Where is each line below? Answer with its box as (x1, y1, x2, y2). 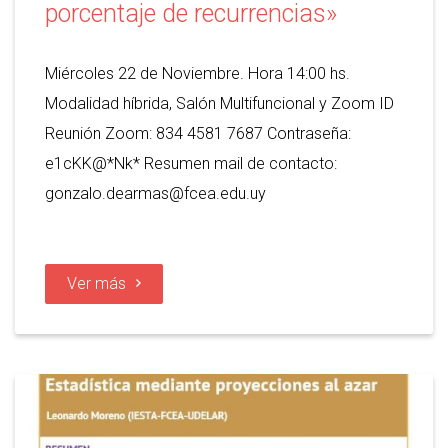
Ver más (67, 274, 126, 294)
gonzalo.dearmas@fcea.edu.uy (45, 184, 266, 204)
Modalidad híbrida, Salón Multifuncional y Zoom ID (45, 94, 394, 114)
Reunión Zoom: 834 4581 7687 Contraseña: (45, 124, 351, 144)
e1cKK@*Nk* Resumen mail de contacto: (45, 154, 337, 174)
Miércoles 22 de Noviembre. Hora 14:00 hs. (45, 64, 350, 84)
